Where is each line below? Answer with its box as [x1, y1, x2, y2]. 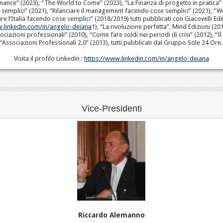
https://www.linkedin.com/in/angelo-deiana [84, 55, 209, 63]
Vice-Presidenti [81, 104, 142, 114]
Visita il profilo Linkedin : [13, 55, 84, 63]
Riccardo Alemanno [78, 211, 145, 219]
